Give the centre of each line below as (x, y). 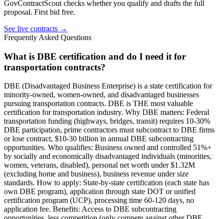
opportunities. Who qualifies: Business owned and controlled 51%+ (108, 148)
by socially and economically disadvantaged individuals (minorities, (108, 156)
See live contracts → (36, 28)
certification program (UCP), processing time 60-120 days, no (99, 200)
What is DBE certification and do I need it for (95, 56)
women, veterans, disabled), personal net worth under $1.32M (99, 165)
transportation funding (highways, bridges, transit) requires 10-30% (107, 121)
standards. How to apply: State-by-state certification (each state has (107, 183)
